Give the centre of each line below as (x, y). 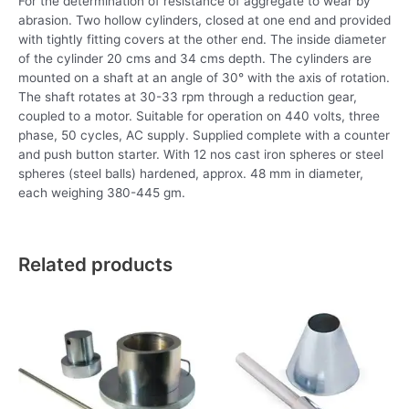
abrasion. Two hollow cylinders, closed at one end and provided (204, 20)
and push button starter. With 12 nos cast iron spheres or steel (201, 154)
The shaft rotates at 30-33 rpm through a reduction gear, (188, 97)
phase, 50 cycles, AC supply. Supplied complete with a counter (204, 135)
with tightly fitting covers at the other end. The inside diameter (202, 39)
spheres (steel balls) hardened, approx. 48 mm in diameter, (191, 173)
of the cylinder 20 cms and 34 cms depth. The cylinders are (195, 58)
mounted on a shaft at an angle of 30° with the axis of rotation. (204, 78)
